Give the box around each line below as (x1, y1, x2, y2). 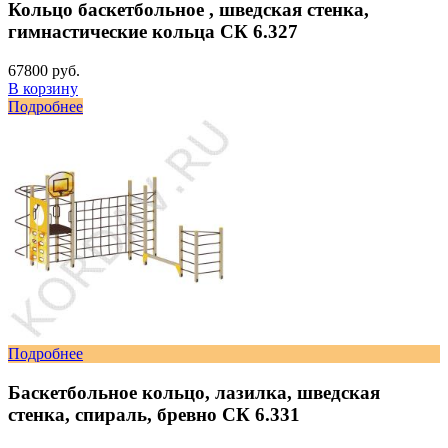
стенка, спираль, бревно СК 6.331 (8, 403, 300, 425)
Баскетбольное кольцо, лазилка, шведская (8, 381, 380, 403)
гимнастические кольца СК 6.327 (8, 21, 298, 43)
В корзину (8, 80, 78, 98)
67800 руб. (8, 62, 80, 80)
